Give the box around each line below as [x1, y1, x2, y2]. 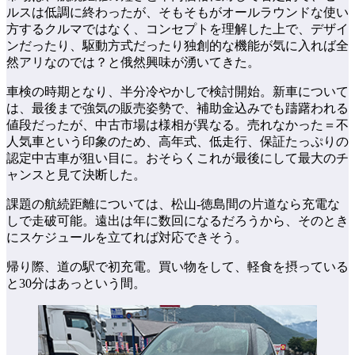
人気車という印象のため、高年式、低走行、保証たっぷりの [6, 135, 349, 149]
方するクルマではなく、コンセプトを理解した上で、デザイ [6, 22, 349, 36]
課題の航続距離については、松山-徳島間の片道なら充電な [6, 197, 340, 212]
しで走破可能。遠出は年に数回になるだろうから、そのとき [6, 214, 349, 228]
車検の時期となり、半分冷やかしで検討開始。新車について [6, 85, 349, 99]
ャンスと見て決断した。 [6, 168, 146, 182]
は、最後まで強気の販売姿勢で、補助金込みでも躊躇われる [6, 101, 349, 116]
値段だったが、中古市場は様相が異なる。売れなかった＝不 [6, 118, 349, 132]
